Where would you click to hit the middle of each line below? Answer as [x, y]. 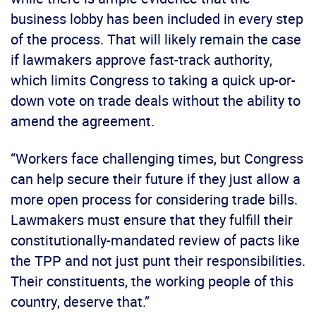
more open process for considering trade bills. [154, 200]
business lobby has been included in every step [157, 19]
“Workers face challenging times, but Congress [157, 159]
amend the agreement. [83, 121]
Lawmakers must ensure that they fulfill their [152, 220]
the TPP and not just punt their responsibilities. [158, 261]
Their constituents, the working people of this [152, 281]
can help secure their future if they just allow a [156, 179]
